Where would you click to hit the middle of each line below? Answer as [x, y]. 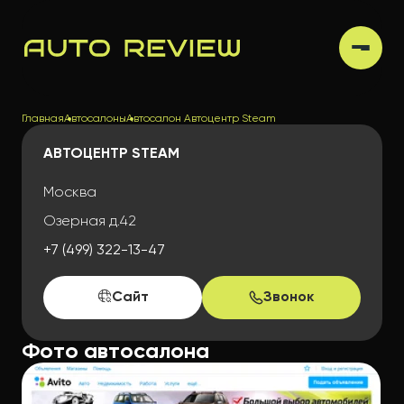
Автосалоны [95, 119]
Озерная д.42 [90, 222]
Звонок [289, 298]
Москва [70, 193]
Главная [43, 119]
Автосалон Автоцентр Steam [201, 119]
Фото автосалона [115, 352]
